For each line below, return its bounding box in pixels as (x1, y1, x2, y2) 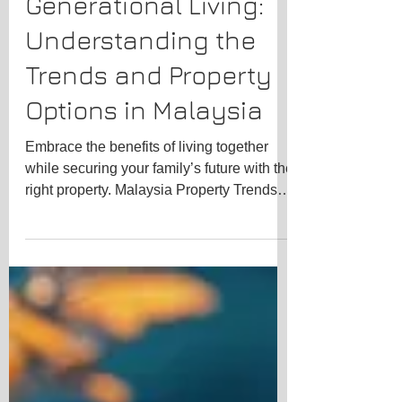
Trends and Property (25, 130, 272, 160)
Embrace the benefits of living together (25, 209, 268, 224)
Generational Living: (25, 60, 264, 90)
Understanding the (25, 95, 256, 125)
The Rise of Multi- (25, 25, 234, 55)
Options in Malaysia (25, 165, 263, 195)
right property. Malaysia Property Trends (25, 252, 277, 267)
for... (25, 274, 51, 289)
